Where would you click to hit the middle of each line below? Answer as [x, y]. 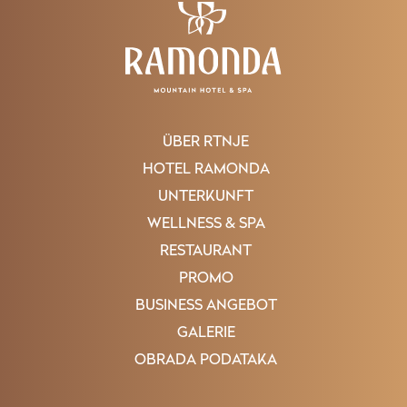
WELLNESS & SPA [206, 224]
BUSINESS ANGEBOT [206, 306]
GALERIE [206, 333]
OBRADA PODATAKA [206, 360]
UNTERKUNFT [206, 197]
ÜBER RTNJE [206, 142]
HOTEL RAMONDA [206, 169]
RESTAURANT [206, 251]
